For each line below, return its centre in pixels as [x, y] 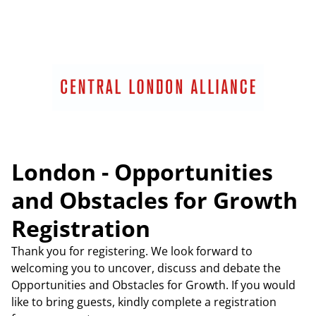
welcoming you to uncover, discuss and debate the [146, 268]
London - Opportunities [142, 172]
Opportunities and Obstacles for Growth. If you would [153, 285]
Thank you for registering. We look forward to [132, 251]
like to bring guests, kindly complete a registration [144, 302]
